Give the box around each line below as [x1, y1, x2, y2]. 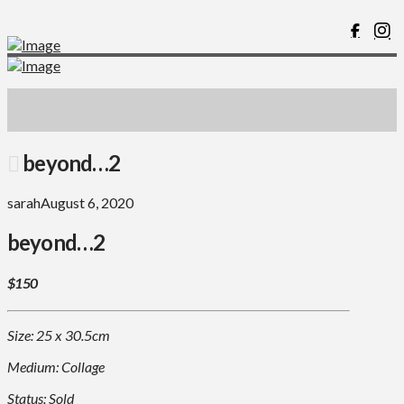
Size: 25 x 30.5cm [7, 326, 110, 344]
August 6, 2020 [41, 193, 133, 211]
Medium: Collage [7, 358, 105, 376]
